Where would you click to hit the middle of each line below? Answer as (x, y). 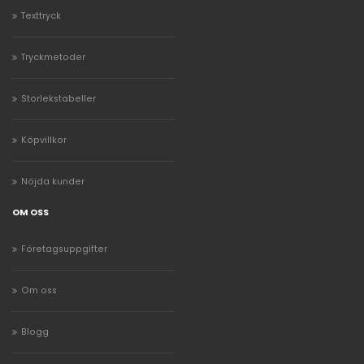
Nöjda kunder (53, 181)
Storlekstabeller (58, 98)
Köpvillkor (44, 140)
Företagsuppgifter (64, 249)
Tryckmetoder (53, 57)
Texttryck (41, 15)
